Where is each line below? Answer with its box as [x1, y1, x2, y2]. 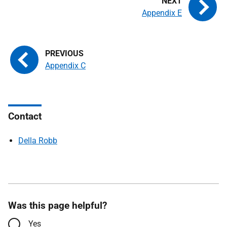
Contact [8, 110, 42, 122]
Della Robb [18, 136, 57, 145]
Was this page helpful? [8, 200, 107, 211]
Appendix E [142, 8, 182, 18]
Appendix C [45, 61, 86, 70]
